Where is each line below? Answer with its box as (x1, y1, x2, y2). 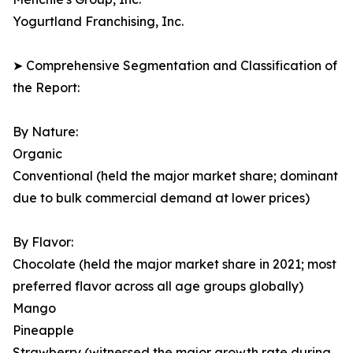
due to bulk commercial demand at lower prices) (13, 190, 310, 206)
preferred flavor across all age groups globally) (13, 278, 303, 295)
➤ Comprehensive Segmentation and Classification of (13, 58, 337, 74)
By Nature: (13, 124, 78, 140)
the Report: (13, 80, 80, 96)
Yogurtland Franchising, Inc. (13, 13, 184, 30)
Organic (13, 146, 62, 162)
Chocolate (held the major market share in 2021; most (13, 256, 336, 273)
